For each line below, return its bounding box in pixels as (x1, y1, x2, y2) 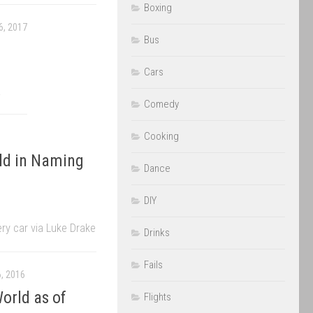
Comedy (144, 98, 179, 110)
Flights (144, 291, 171, 303)
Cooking (144, 130, 179, 143)
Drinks (144, 226, 170, 239)
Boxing (144, 1, 172, 14)
